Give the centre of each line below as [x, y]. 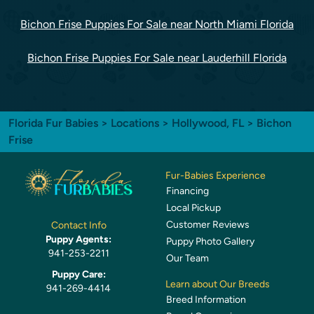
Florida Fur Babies [53, 123]
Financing [187, 191]
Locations [135, 123]
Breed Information [206, 300]
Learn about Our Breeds [218, 285]
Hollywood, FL [209, 123]
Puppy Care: [78, 274]
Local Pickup [193, 208]
